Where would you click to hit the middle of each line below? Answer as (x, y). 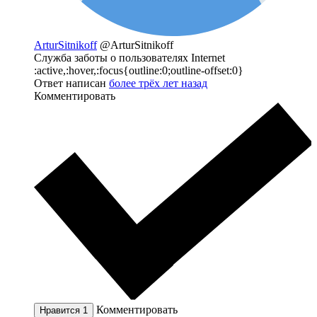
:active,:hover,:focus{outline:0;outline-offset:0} (139, 70)
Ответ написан (71, 83)
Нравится (61, 310)
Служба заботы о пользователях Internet (129, 57)
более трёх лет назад (158, 83)
